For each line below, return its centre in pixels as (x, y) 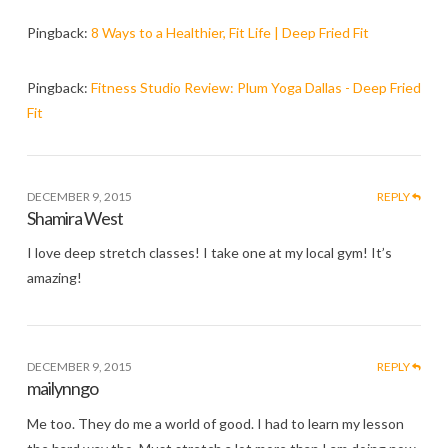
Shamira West (74, 217)
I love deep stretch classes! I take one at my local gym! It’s (209, 253)
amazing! (54, 278)
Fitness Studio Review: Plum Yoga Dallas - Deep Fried (255, 87)
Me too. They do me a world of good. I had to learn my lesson (215, 424)
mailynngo (62, 388)
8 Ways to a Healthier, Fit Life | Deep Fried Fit (229, 32)
